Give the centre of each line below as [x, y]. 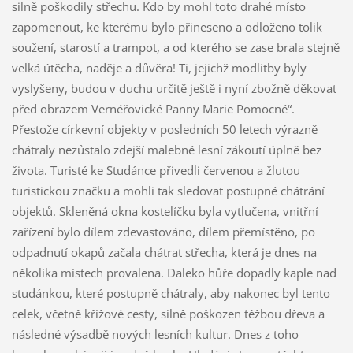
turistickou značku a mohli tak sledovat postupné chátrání [168, 191]
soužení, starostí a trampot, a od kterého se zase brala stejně [175, 48]
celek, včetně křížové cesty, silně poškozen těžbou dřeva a [168, 314]
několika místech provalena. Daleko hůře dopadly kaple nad [174, 273]
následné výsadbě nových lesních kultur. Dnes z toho [155, 334]
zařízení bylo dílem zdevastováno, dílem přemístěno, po [163, 232]
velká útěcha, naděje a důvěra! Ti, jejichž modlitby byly [159, 68]
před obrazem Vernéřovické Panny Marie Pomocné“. [153, 109]
